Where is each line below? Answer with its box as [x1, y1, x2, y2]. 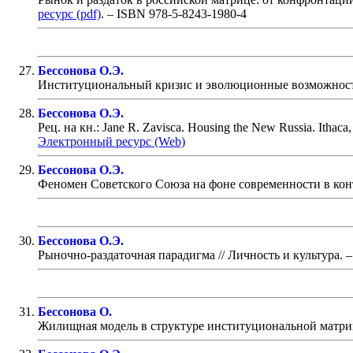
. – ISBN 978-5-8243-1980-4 [101, 6, 247, 20]
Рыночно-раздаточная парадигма [38, 247, 215, 262]
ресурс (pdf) [38, 6, 101, 20]
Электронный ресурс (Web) [38, 134, 185, 148]
